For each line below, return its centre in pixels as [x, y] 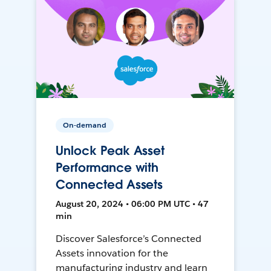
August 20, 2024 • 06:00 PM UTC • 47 [132, 204]
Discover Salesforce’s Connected [129, 239]
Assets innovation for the [112, 253]
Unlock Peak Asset [110, 151]
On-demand [85, 125]
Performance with [107, 168]
